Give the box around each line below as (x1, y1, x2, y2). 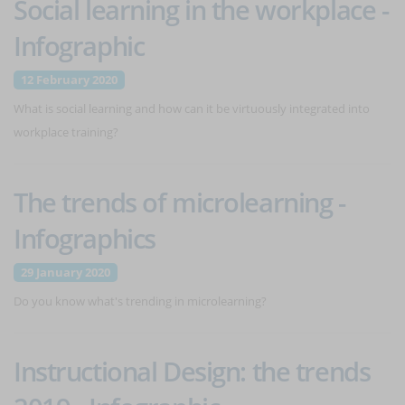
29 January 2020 (21, 264, 110, 280)
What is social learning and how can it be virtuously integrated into (14, 100, 370, 117)
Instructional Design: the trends (14, 353, 371, 389)
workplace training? (14, 124, 118, 140)
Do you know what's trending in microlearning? (14, 293, 267, 309)
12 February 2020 (21, 71, 118, 88)
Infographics (14, 221, 155, 256)
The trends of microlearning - (14, 184, 345, 220)
